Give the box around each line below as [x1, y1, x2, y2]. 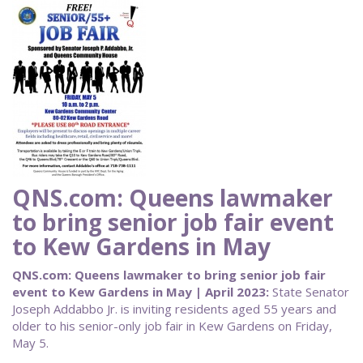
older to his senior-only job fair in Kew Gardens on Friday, [12, 318, 332, 334]
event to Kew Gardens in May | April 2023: [12, 284, 269, 300]
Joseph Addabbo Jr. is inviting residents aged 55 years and [12, 301, 336, 317]
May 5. [12, 335, 52, 351]
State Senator [269, 284, 349, 300]
